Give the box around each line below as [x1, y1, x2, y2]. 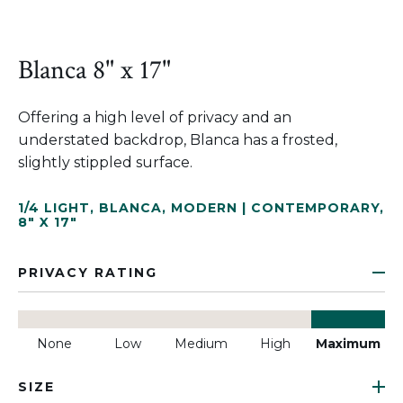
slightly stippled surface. [18, 154, 193, 171]
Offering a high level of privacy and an [18, 109, 291, 126]
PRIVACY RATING [18, 264, 157, 281]
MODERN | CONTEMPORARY [171, 200, 380, 216]
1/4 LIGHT [18, 200, 90, 216]
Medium [175, 336, 228, 352]
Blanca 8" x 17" [18, 53, 171, 88]
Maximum [316, 336, 381, 352]
